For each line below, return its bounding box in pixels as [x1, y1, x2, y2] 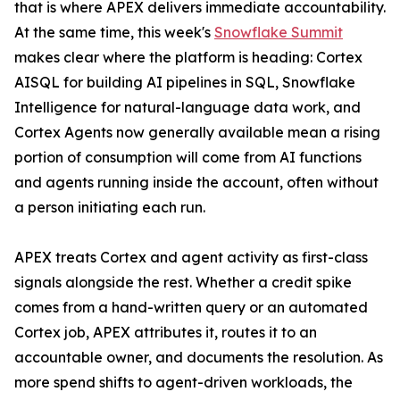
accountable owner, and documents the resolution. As [14, 348, 383, 367]
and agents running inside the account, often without [14, 173, 379, 192]
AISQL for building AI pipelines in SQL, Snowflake [14, 73, 355, 92]
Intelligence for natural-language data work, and [14, 98, 361, 117]
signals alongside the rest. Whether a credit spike [14, 273, 352, 292]
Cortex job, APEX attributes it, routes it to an [14, 323, 317, 342]
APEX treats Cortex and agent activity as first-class [14, 248, 368, 267]
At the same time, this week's [14, 23, 214, 42]
